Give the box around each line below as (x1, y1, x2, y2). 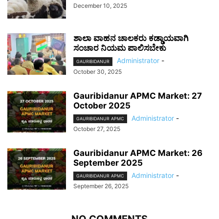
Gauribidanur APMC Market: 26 (73, 148, 202, 158)
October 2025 (73, 100, 131, 110)
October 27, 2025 (73, 125, 120, 132)
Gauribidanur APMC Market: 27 (73, 90, 202, 101)
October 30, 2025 (73, 67, 122, 75)
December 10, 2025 (73, 1, 127, 9)
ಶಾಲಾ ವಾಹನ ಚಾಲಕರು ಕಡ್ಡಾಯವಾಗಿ (73, 33, 189, 44)
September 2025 (73, 157, 143, 168)
